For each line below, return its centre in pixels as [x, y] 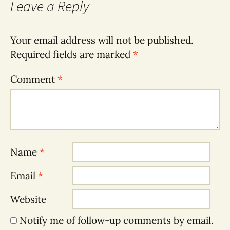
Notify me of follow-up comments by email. [117, 220]
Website [28, 199]
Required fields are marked [72, 54]
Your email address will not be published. [102, 40]
